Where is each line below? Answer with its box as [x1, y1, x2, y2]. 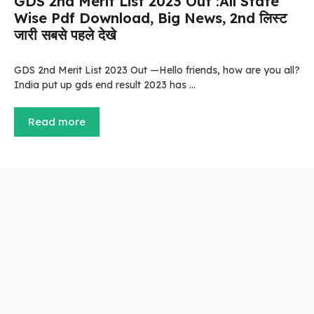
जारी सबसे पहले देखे [14, 26, 116, 43]
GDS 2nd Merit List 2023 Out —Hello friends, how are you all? [14, 64, 300, 76]
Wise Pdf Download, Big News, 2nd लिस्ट [14, 9, 287, 27]
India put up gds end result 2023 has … [14, 78, 196, 91]
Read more [28, 115, 86, 128]
